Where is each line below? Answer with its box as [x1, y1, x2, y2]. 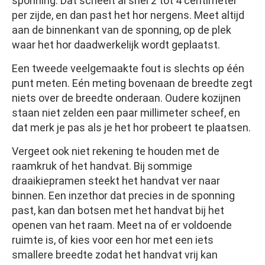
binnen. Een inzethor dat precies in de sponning [12, 189, 235, 202]
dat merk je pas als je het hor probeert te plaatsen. [12, 121, 251, 134]
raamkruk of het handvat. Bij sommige [12, 160, 192, 173]
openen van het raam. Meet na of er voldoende [12, 219, 232, 232]
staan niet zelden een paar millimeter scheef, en [12, 106, 240, 119]
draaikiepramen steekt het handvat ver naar [12, 174, 220, 188]
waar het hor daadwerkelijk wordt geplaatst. [12, 38, 220, 51]
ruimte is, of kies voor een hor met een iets [12, 234, 214, 247]
